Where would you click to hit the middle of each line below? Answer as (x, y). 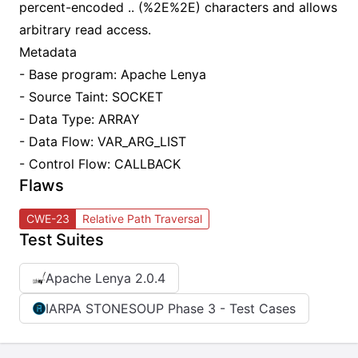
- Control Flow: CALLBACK (100, 164)
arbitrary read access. (85, 30)
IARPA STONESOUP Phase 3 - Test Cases (171, 308)
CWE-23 (48, 219)
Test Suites (62, 240)
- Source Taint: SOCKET (91, 97)
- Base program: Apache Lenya (113, 74)
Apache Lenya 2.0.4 (105, 278)
